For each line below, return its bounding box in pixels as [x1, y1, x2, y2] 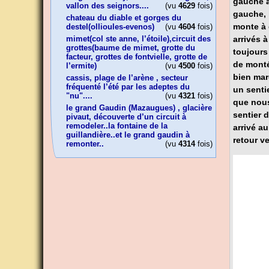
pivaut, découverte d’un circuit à [66, 112, 186, 121]
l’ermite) [66, 61, 97, 70]
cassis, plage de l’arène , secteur [66, 73, 188, 82]
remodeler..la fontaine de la [66, 121, 168, 130]
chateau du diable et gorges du [66, 13, 181, 22]
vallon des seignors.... [66, 1, 149, 10]
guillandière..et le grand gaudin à [66, 130, 190, 139]
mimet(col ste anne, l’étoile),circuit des [66, 34, 211, 43]
